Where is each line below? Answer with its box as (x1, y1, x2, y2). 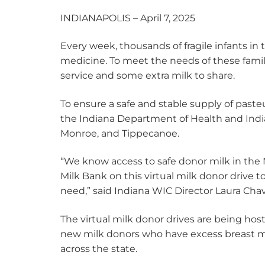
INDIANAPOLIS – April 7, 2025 (60, 12, 195, 24)
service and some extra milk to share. (60, 70, 235, 82)
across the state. (60, 243, 140, 254)
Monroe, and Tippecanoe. (60, 127, 179, 139)
